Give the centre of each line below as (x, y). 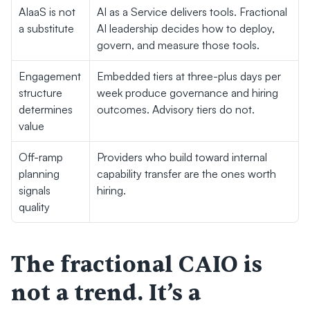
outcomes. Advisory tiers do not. (176, 109)
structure (40, 93)
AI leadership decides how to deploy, (186, 28)
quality (34, 207)
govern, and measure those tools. (178, 45)
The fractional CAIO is (137, 265)
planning (39, 174)
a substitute (46, 28)
